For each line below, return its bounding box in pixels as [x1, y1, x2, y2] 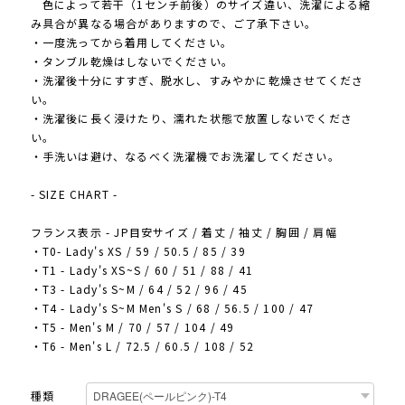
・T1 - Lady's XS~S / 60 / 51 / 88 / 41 [30, 262, 253, 278]
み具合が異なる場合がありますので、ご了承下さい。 [30, 15, 317, 32]
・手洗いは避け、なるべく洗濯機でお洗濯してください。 [30, 148, 340, 165]
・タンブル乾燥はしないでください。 [30, 53, 233, 70]
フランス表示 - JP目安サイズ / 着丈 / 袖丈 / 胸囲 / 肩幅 [30, 224, 337, 240]
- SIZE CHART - [30, 186, 118, 202]
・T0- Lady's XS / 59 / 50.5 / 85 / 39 [30, 243, 246, 259]
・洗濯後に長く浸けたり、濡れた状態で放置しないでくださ [30, 110, 353, 127]
